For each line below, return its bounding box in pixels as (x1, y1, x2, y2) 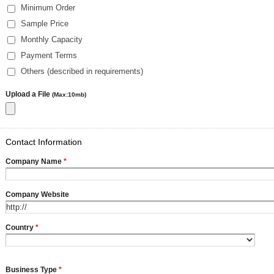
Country (6, 223, 35, 232)
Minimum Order (21, 3, 75, 13)
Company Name (6, 157, 64, 166)
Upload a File (6, 89, 52, 98)
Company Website (6, 190, 69, 199)
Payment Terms (21, 51, 77, 61)
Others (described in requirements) (21, 66, 143, 76)
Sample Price (21, 19, 68, 29)
